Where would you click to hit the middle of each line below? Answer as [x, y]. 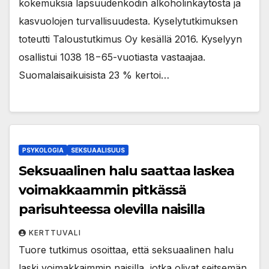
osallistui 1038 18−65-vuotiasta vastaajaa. [112, 57]
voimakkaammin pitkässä [102, 190]
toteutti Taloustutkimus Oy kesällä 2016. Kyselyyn [130, 39]
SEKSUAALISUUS [98, 150]
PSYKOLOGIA [43, 150]
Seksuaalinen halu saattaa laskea [126, 171]
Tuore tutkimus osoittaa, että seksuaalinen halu [126, 249]
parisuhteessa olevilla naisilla [112, 209]
